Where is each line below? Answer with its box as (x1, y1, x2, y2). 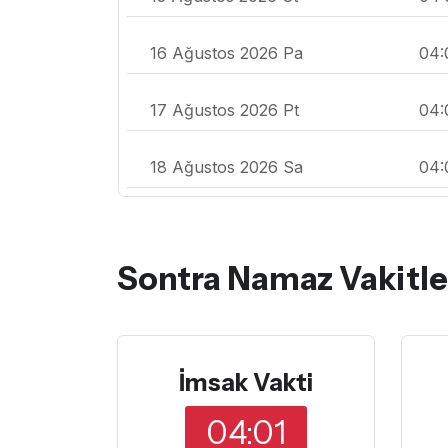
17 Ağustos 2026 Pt (150, 100, 299, 121)
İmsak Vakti (179, 367, 314, 397)
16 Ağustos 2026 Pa (150, 43, 303, 64)
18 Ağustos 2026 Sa (150, 157, 303, 178)
